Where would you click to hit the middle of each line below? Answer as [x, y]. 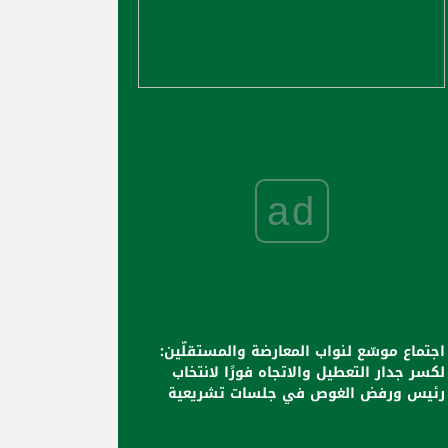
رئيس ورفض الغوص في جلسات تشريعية [306, 394]
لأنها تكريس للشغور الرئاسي [344, 415]
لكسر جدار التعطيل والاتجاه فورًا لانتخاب [308, 373]
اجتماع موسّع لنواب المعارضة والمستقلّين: [302, 352]
